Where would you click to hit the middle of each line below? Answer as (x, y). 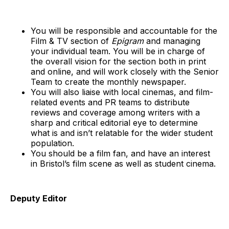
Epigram (128, 41)
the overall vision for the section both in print (118, 61)
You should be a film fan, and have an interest (120, 153)
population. (52, 143)
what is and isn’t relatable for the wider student (122, 133)
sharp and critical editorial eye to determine (114, 122)
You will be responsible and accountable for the (124, 30)
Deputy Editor (39, 198)
